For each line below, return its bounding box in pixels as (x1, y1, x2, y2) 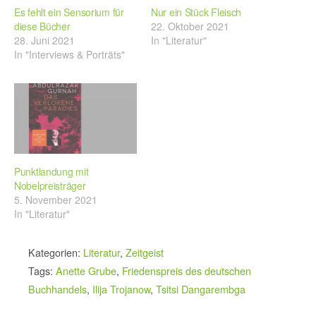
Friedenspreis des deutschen (122, 262, 251, 278)
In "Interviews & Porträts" (14, 47, 125, 62)
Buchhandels (28, 281, 87, 296)
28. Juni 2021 (14, 33, 75, 48)
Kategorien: (28, 244, 83, 260)
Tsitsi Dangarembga (156, 281, 245, 296)
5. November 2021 (14, 192, 97, 207)
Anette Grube (56, 262, 116, 278)
